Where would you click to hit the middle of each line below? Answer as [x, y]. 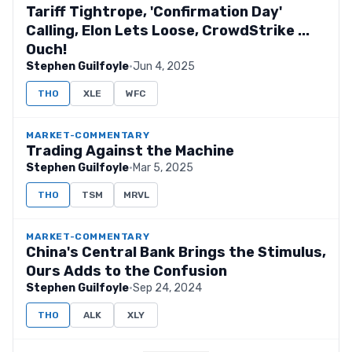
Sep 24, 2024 [167, 288]
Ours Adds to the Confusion [126, 271]
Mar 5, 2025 [163, 168]
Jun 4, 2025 [164, 66]
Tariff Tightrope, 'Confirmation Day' [154, 12]
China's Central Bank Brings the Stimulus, [176, 252]
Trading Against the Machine [130, 151]
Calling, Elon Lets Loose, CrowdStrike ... [168, 31]
